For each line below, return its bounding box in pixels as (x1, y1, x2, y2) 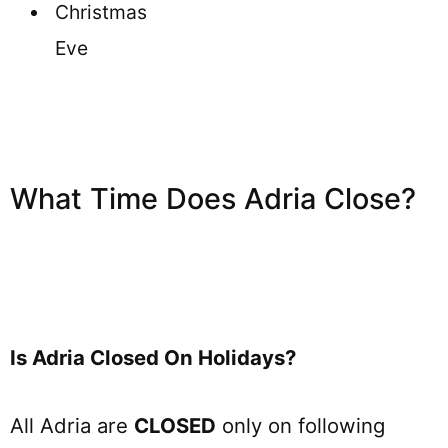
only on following (216, 413, 385, 439)
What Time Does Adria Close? (10, 180, 416, 216)
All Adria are (10, 413, 134, 439)
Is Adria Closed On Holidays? (10, 344, 296, 370)
